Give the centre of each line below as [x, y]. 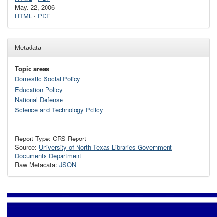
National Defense [39, 99]
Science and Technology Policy [59, 110]
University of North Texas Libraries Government [105, 147]
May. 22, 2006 [35, 7]
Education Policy [39, 89]
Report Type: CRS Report [51, 138]
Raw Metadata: [37, 164]
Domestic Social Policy [48, 79]
